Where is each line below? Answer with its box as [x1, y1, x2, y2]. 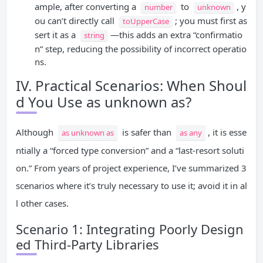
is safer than [120, 126, 174, 139]
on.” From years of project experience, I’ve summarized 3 [16, 162, 247, 174]
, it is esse [208, 126, 247, 139]
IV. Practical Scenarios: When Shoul [16, 76, 247, 96]
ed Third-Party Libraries [16, 235, 159, 254]
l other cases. [16, 197, 69, 210]
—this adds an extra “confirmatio [110, 29, 242, 41]
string [84, 30, 104, 41]
